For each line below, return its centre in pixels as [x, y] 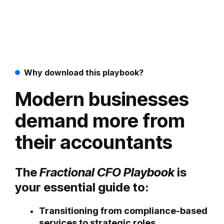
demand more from [100, 120]
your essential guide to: [82, 187]
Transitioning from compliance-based [123, 210]
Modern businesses [102, 99]
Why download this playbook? [84, 72]
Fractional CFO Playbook [107, 172]
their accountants [94, 142]
